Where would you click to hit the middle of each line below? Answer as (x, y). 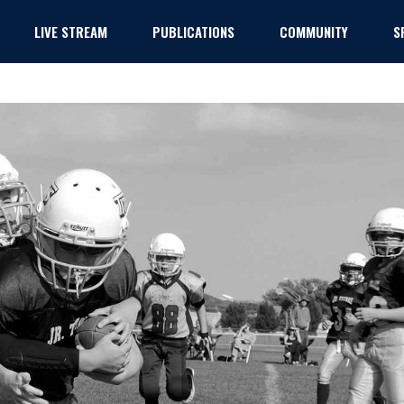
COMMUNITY (313, 31)
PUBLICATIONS (193, 31)
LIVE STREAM (70, 31)
